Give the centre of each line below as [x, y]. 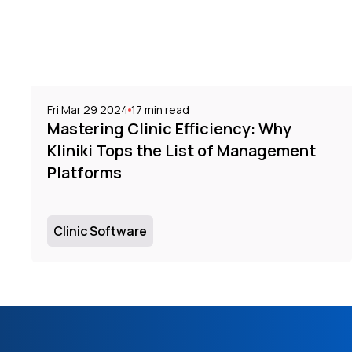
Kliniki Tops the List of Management [181, 150]
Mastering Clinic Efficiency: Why [169, 128]
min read [166, 109]
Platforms [84, 172]
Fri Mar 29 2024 [88, 109]
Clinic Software [100, 231]
